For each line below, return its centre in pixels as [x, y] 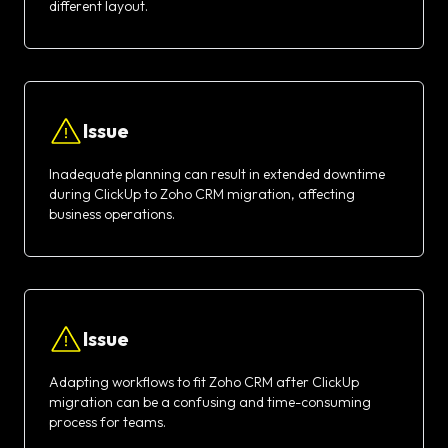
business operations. [112, 213]
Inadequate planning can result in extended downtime [217, 173]
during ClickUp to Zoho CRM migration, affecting [202, 193]
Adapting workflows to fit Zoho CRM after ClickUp [204, 381]
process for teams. [107, 421]
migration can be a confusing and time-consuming [210, 401]
